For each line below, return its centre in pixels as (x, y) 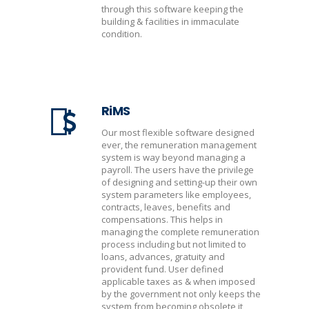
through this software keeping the (172, 9)
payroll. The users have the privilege (178, 170)
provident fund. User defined (162, 269)
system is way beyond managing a (173, 157)
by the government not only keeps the (181, 294)
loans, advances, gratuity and (163, 257)
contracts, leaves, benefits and (166, 207)
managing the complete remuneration (180, 232)
